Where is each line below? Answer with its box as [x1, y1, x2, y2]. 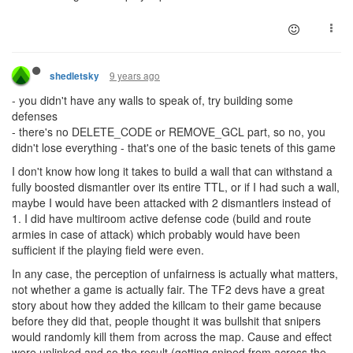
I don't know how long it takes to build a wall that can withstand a [12, 162, 333, 179]
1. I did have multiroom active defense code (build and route [12, 210, 311, 226]
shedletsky [50, 69, 99, 83]
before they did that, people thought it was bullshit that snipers [12, 312, 321, 329]
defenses [12, 107, 58, 124]
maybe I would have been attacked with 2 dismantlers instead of [12, 194, 331, 210]
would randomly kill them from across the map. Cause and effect [12, 328, 332, 344]
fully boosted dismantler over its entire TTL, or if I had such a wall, [12, 178, 340, 195]
